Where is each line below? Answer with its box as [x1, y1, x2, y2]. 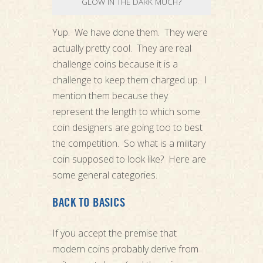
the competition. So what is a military [52, 136, 205, 150]
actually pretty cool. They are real [52, 41, 191, 55]
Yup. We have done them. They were [52, 25, 208, 39]
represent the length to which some [52, 104, 200, 118]
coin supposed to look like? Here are [52, 152, 206, 166]
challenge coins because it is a [52, 57, 178, 70]
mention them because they [52, 89, 168, 102]
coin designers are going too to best [52, 120, 203, 134]
